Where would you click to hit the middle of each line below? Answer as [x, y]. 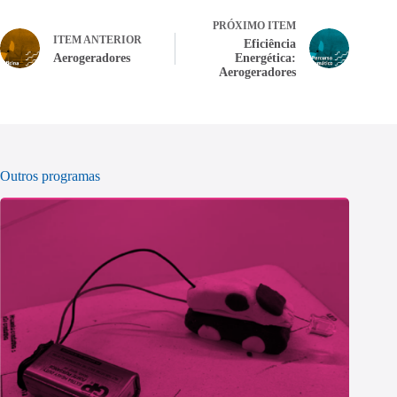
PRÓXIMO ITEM [255, 26]
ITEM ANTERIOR [97, 40]
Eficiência [270, 44]
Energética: [266, 58]
